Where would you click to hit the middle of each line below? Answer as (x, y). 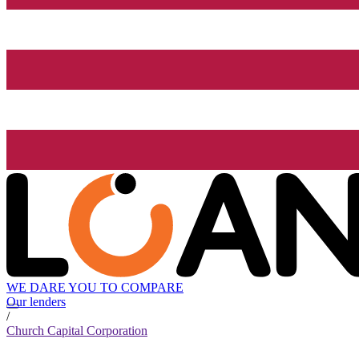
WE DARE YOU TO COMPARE (95, 288)
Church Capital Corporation (77, 331)
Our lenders (36, 302)
